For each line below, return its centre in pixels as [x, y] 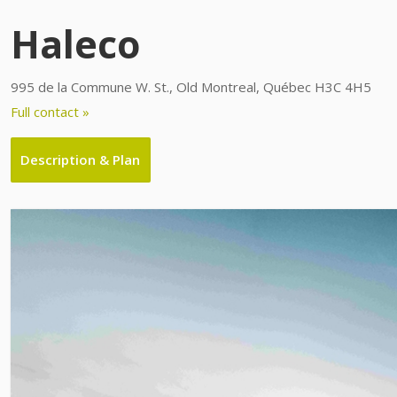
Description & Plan [81, 160]
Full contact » [50, 112]
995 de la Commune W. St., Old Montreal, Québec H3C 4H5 [191, 87]
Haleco [75, 44]
